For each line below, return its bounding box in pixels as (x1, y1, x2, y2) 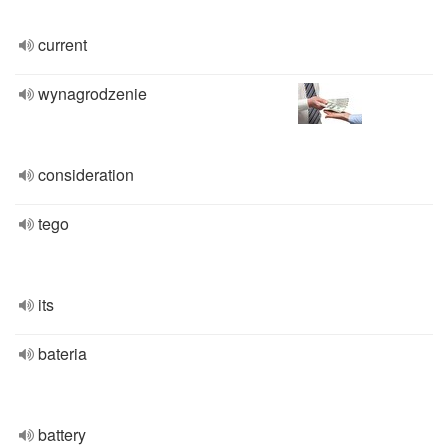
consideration (38, 163, 134, 186)
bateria (38, 342, 87, 365)
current (38, 33, 87, 56)
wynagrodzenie (38, 82, 147, 105)
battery (38, 423, 86, 446)
